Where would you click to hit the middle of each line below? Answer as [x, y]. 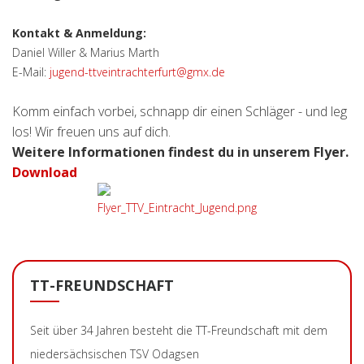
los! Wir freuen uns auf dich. [91, 132]
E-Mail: [31, 72]
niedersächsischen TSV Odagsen [115, 354]
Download [45, 173]
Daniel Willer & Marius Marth [86, 53]
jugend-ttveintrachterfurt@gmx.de [137, 72]
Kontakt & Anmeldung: [79, 33]
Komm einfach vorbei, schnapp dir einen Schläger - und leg [180, 112]
